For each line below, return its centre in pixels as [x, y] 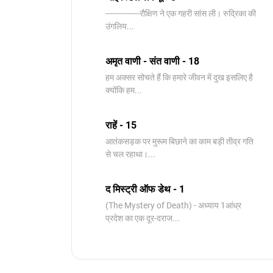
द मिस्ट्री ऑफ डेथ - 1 [145, 189]
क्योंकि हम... [124, 90]
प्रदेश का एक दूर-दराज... [143, 218]
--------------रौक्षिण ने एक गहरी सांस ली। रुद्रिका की [181, 13]
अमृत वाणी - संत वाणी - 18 [152, 61]
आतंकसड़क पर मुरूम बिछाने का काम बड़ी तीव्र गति [179, 141]
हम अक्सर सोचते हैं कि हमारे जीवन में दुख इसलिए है [179, 77]
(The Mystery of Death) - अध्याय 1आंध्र [173, 205]
